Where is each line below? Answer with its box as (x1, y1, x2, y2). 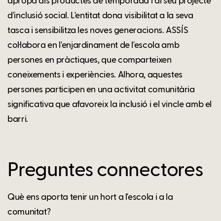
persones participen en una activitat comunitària (7, 85, 195, 94)
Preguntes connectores (7, 160, 203, 181)
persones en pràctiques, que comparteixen (7, 55, 172, 65)
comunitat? (7, 207, 51, 217)
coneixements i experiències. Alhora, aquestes (7, 70, 183, 79)
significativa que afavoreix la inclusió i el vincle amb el (7, 100, 212, 109)
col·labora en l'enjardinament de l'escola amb (7, 40, 180, 50)
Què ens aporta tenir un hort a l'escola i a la (7, 192, 173, 202)
